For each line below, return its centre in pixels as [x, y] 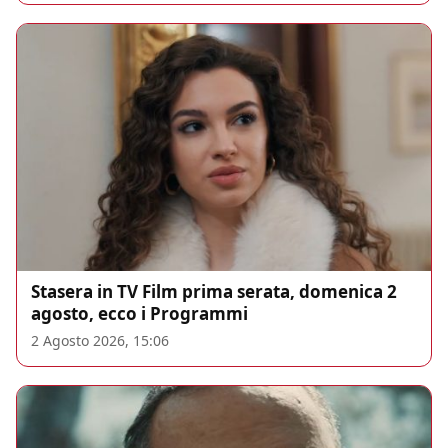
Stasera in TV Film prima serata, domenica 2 [214, 292]
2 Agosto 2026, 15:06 [100, 341]
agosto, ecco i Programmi [139, 314]
